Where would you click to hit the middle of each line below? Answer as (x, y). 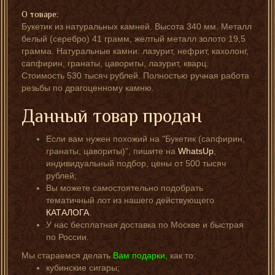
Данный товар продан (111, 116)
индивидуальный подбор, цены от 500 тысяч (136, 163)
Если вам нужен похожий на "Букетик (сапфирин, (145, 139)
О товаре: (40, 14)
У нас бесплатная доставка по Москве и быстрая (145, 225)
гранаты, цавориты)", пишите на (112, 151)
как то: (182, 255)
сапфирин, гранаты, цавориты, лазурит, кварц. (115, 63)
